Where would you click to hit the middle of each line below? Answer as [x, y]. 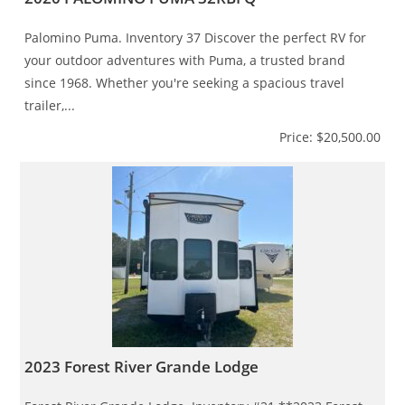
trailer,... [50, 105]
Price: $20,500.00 [330, 137]
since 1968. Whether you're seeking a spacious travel [185, 82]
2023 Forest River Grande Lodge [142, 366]
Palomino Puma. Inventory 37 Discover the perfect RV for [196, 37]
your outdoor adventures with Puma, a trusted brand [185, 60]
